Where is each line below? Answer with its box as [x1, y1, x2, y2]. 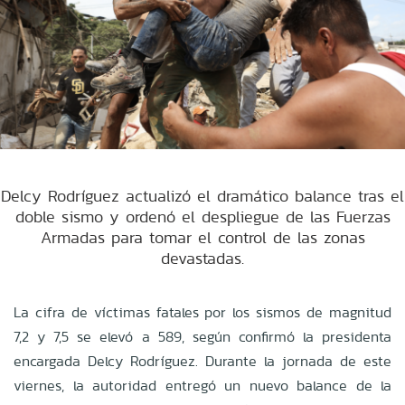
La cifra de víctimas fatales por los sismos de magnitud [14, 301, 391, 323]
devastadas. [161, 246, 244, 269]
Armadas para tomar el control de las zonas [40, 225, 365, 249]
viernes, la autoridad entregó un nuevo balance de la [14, 374, 391, 396]
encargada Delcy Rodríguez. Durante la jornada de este [14, 350, 391, 372]
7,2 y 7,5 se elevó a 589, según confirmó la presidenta [14, 325, 391, 347]
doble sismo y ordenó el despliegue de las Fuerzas [14, 204, 391, 228]
